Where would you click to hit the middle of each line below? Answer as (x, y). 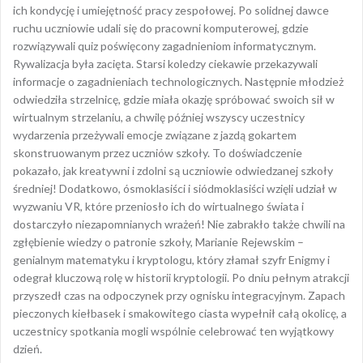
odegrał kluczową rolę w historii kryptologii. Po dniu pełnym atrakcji (181, 131)
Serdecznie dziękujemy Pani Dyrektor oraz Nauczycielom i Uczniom (178, 228)
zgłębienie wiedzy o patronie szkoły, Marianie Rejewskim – (158, 95)
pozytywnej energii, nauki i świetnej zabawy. (122, 264)
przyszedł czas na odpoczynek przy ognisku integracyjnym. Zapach (179, 149)
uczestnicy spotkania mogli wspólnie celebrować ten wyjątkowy (173, 184)
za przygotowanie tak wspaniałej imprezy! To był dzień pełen (166, 246)
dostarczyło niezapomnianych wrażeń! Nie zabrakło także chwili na (179, 77)
